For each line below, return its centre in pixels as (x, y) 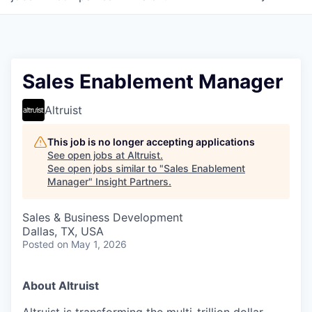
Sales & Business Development (103, 217)
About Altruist (61, 286)
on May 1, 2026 (92, 244)
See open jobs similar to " (106, 168)
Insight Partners (132, 181)
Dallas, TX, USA (63, 231)
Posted (38, 244)
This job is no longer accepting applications (151, 142)
